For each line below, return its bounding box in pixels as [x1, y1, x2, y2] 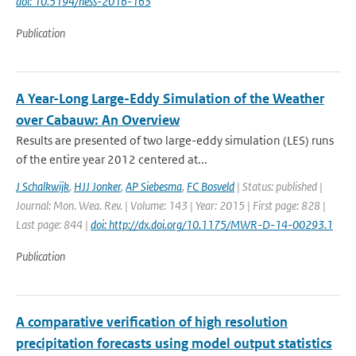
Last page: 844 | [16, 217, 91, 232]
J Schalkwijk [16, 179, 69, 194]
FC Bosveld [187, 179, 234, 194]
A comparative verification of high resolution [16, 313, 288, 331]
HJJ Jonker [74, 179, 121, 194]
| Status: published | [234, 179, 323, 194]
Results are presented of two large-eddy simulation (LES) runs [16, 133, 334, 148]
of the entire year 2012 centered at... [16, 152, 207, 167]
